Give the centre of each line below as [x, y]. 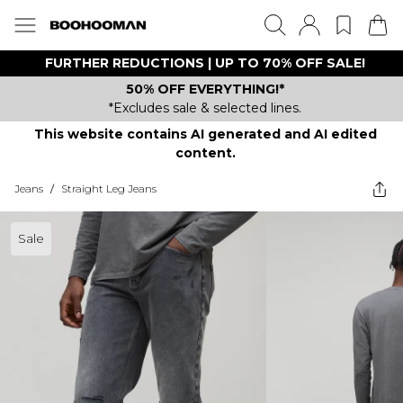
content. [205, 153]
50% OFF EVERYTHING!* [205, 89]
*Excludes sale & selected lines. [205, 108]
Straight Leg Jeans [109, 188]
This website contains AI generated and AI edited [205, 134]
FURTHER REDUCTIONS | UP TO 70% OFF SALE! [205, 63]
